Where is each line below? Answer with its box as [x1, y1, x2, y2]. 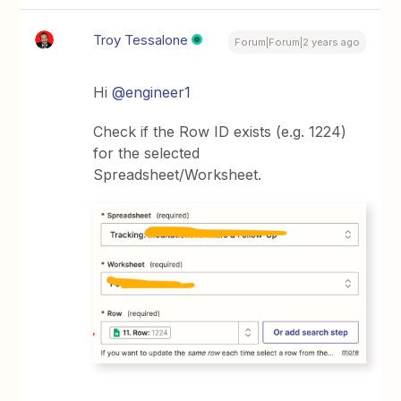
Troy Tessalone [93, 30, 189, 48]
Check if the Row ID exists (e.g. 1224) [93, 122, 347, 141]
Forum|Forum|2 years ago [234, 35, 360, 48]
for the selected [93, 143, 200, 162]
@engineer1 [112, 82, 192, 101]
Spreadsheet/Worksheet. [93, 165, 262, 183]
